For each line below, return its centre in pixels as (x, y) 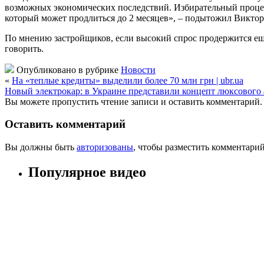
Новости (138, 70)
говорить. (24, 48)
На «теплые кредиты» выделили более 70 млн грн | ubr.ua (128, 80)
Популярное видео (87, 172)
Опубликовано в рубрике (67, 70)
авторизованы (105, 147)
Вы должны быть (41, 147)
